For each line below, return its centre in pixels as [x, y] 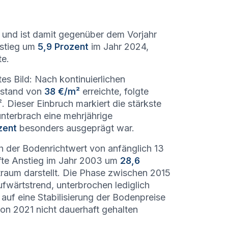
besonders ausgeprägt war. [76, 128]
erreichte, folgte [114, 91]
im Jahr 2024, [119, 47]
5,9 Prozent [63, 47]
